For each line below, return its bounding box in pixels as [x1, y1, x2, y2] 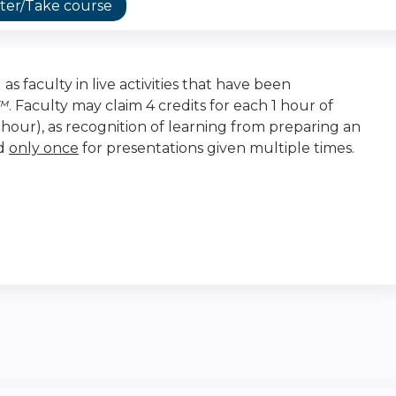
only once [9, 140, 79, 156]
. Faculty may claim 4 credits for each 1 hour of [9, 97, 333, 114]
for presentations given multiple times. [79, 140, 358, 156]
